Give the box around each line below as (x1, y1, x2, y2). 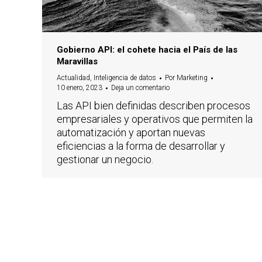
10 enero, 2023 (57, 84, 102, 92)
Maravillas (57, 56, 98, 67)
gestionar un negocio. (57, 153, 153, 166)
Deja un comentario (111, 84, 170, 92)
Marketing (177, 74, 208, 82)
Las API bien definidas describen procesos (57, 99, 250, 112)
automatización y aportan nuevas (57, 126, 205, 139)
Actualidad (57, 74, 90, 82)
